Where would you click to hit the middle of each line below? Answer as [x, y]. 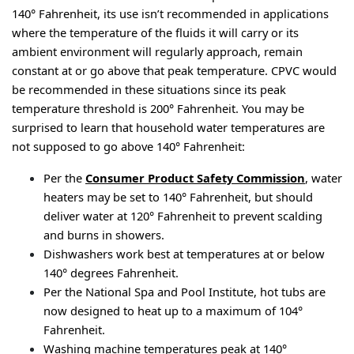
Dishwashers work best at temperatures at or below [184, 254]
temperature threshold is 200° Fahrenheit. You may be [158, 108]
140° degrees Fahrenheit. [111, 273]
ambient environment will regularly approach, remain [157, 51]
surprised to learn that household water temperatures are [168, 127]
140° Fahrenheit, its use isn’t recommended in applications [170, 13]
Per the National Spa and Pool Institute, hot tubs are [185, 292]
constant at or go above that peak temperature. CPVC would [174, 70]
